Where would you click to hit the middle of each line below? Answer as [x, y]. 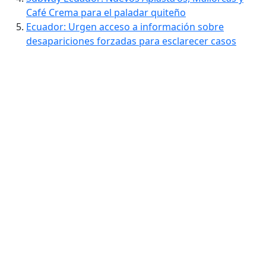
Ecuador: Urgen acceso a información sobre [125, 27]
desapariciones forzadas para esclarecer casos [131, 41]
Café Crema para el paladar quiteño [106, 13]
